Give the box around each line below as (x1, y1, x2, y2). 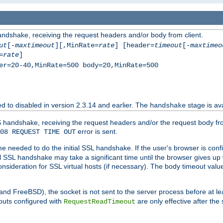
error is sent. (76, 127, 117, 136)
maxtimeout (14, 41, 55, 50)
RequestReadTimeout (64, 198, 135, 206)
